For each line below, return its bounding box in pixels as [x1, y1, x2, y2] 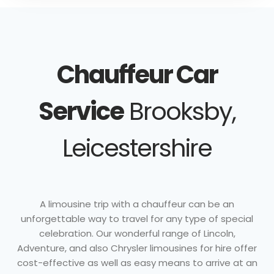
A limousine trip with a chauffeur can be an [40, 197, 234, 210]
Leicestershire [62, 130, 212, 165]
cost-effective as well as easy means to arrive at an [17, 256, 257, 269]
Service [39, 94, 124, 128]
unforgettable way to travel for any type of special [21, 212, 253, 225]
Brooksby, [124, 94, 235, 128]
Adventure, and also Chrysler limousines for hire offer [17, 241, 257, 254]
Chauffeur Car [56, 57, 218, 92]
